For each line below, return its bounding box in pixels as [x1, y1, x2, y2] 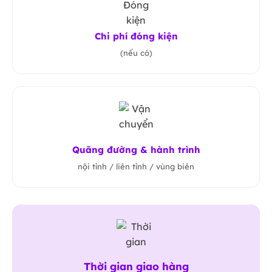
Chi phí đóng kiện [94, 30, 178, 42]
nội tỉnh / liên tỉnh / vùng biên [78, 161, 194, 171]
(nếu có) [120, 48, 152, 58]
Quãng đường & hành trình [72, 144, 200, 155]
